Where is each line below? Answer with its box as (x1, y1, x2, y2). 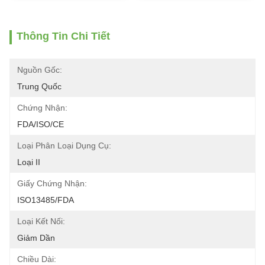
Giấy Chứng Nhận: (17, 179, 87, 188)
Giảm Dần (17, 233, 55, 243)
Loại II (17, 157, 40, 167)
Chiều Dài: (17, 254, 56, 264)
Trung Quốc (17, 82, 62, 91)
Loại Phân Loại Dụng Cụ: (17, 141, 111, 150)
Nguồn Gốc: (17, 65, 62, 75)
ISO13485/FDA (17, 195, 74, 205)
